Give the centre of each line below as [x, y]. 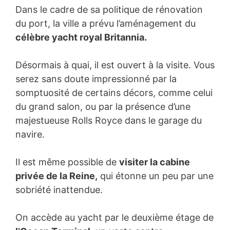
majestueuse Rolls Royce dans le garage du [109, 121]
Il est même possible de [67, 162]
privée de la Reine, [56, 176]
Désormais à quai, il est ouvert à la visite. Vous [115, 65]
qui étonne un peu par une [156, 176]
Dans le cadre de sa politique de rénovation [109, 10]
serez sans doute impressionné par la [96, 79]
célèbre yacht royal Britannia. [81, 37]
